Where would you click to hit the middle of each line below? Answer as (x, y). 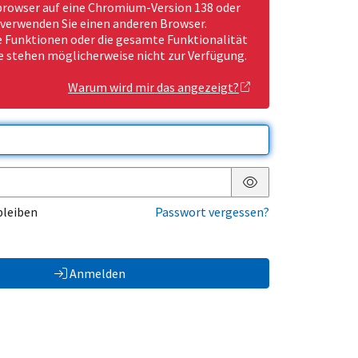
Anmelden (97, 274)
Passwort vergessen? (212, 212)
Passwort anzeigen (301, 195)
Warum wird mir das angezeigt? (153, 88)
